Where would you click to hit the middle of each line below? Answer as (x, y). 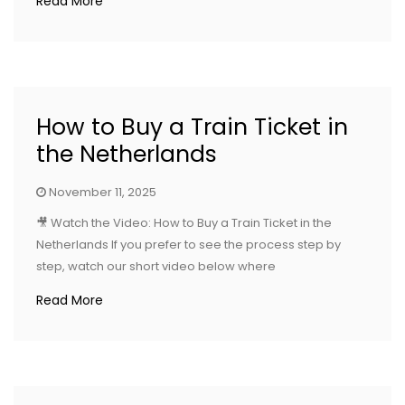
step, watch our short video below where (156, 266)
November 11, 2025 (103, 192)
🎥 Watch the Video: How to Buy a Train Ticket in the (184, 223)
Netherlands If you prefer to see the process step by (188, 245)
